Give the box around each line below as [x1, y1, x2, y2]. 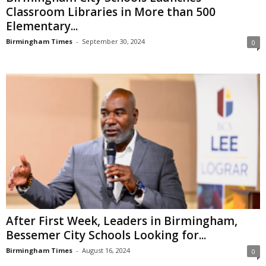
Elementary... [6, 18, 78, 34]
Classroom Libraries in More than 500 [6, 4, 216, 20]
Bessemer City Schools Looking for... [6, 227, 206, 243]
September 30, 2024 [82, 36, 145, 46]
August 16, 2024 [82, 245, 130, 255]
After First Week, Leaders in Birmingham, [6, 213, 237, 229]
